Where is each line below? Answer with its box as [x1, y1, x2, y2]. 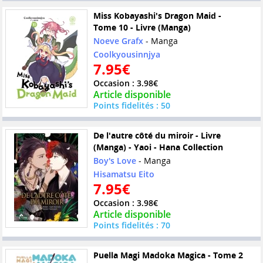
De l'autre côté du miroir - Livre [93, 130, 221, 141]
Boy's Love [93, 155, 136, 167]
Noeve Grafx [93, 35, 143, 47]
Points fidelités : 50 [93, 100, 170, 112]
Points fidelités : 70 [93, 220, 170, 231]
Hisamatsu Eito [93, 168, 154, 180]
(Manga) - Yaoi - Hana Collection [93, 141, 223, 153]
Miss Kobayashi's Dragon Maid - [93, 10, 221, 22]
